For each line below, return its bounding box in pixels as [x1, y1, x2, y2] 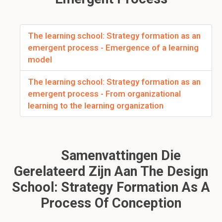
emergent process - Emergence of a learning [28, 43, 199, 53]
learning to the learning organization [28, 101, 164, 111]
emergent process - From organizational [28, 89, 181, 99]
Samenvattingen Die [57, 148, 181, 164]
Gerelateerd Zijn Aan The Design [14, 164, 208, 179]
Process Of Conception [41, 195, 181, 211]
